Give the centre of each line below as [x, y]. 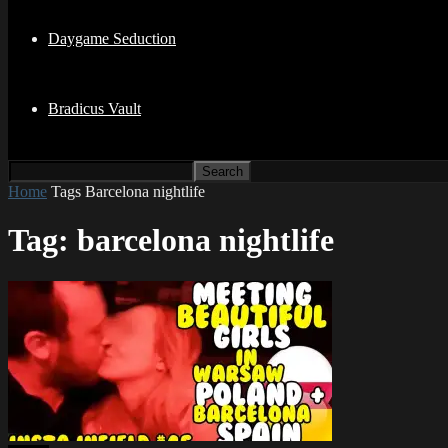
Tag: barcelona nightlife [171, 240]
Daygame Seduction [112, 38]
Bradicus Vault [94, 108]
